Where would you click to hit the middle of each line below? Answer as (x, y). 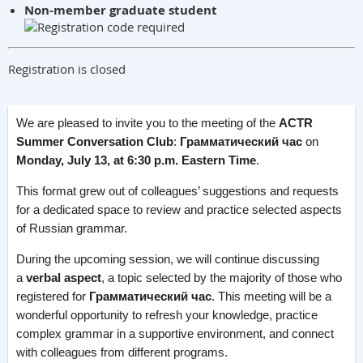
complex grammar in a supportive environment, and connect (175, 334)
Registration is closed (67, 69)
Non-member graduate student (121, 11)
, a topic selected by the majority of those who (222, 278)
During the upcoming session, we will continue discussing (168, 259)
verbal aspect (64, 278)
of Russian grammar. (73, 228)
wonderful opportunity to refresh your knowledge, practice (167, 315)
